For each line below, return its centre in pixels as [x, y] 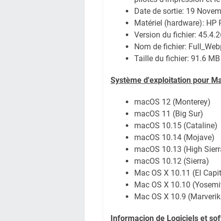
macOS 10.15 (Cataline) [176, 126]
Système [126, 80]
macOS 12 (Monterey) [172, 102]
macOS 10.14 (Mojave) [174, 137]
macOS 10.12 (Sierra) [172, 161]
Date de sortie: [160, 11]
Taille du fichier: [163, 58]
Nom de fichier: [161, 47]
